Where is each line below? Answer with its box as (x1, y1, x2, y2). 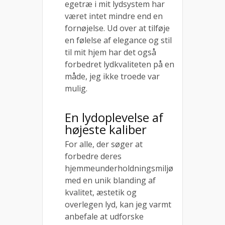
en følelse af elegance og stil (65, 35, 172, 46)
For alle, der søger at (65, 139, 143, 150)
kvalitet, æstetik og (65, 187, 137, 198)
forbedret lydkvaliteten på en (65, 59, 174, 70)
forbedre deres (65, 151, 122, 162)
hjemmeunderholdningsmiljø (65, 163, 173, 174)
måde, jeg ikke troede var (65, 71, 160, 82)
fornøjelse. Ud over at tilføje (65, 23, 170, 34)
